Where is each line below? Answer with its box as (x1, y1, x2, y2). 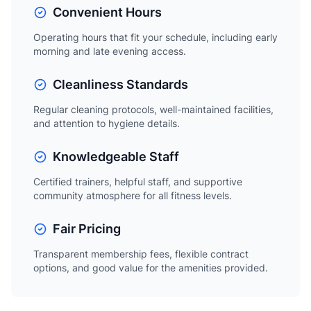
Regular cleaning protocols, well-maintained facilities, (33, 103, 274, 115)
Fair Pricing (53, 221, 121, 236)
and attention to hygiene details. (33, 117, 180, 129)
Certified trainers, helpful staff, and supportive (33, 176, 242, 187)
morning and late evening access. (33, 45, 186, 57)
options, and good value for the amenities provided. (33, 262, 268, 274)
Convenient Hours (53, 5, 162, 19)
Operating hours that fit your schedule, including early (33, 31, 278, 43)
